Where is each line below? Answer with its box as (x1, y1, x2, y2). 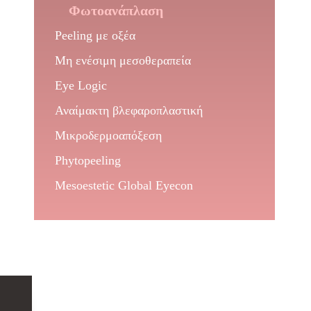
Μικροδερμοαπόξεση (54, 128, 162, 142)
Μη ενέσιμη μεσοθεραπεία (54, 53, 191, 67)
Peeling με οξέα (54, 28, 135, 42)
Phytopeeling (54, 153, 121, 167)
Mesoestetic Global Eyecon (54, 178, 193, 192)
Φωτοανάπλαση (68, 3, 163, 18)
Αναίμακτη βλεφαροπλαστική (54, 103, 203, 117)
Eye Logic (54, 78, 107, 92)
